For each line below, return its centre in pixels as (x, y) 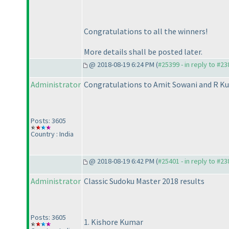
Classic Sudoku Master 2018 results (144, 181)
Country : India (52, 134)
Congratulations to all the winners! (146, 31)
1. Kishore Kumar (113, 222)
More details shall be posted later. (143, 52)
